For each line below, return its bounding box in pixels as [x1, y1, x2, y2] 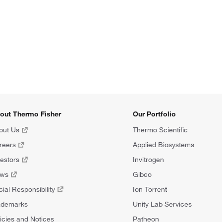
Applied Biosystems [133, 140, 194, 149]
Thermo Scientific [133, 125, 188, 134]
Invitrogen [133, 155, 164, 164]
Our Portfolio [133, 109, 176, 118]
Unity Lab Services [133, 199, 192, 209]
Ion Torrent [133, 184, 167, 194]
